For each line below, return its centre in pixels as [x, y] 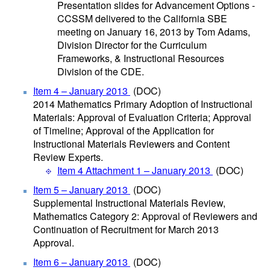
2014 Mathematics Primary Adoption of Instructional [143, 104]
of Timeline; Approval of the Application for [124, 130]
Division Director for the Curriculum [132, 45]
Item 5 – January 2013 [82, 190]
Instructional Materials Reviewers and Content [131, 144]
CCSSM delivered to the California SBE [142, 18]
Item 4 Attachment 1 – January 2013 [135, 170]
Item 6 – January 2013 [82, 262]
